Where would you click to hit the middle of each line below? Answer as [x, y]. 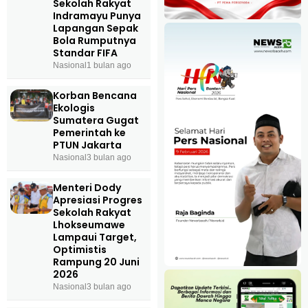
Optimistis [79, 250]
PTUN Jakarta [87, 145]
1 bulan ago [109, 66]
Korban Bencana [95, 96]
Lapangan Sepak [95, 29]
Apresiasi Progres [97, 200]
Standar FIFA [85, 53]
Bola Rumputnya [94, 41]
